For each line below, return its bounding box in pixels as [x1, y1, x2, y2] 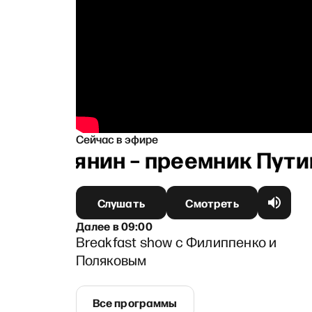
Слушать [97, 194, 145, 210]
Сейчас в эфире [75, 130, 158, 146]
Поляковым [75, 250, 147, 269]
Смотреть [185, 194, 239, 210]
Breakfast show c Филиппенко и [75, 232, 277, 251]
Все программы [92, 294, 178, 310]
